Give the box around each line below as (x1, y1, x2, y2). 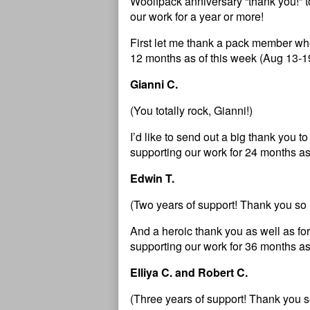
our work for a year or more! (130, 8, 264, 25)
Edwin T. (130, 170, 174, 187)
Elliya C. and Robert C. (130, 264, 248, 281)
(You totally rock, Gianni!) (130, 102, 253, 119)
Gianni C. (130, 76, 178, 93)
